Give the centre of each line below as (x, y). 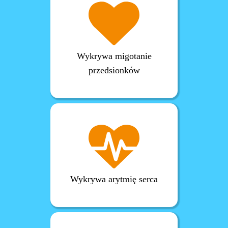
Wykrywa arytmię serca (114, 179)
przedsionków (114, 70)
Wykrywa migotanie (114, 56)
